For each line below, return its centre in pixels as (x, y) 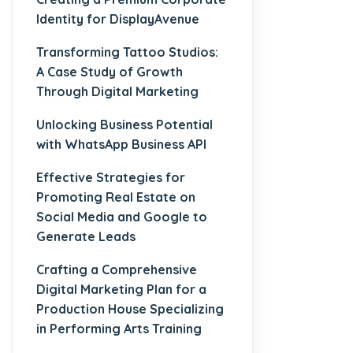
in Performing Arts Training (119, 328)
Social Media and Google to (122, 216)
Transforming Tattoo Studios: (127, 52)
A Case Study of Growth (110, 71)
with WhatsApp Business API (121, 144)
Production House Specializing (130, 308)
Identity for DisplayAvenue (118, 19)
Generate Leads (86, 236)
